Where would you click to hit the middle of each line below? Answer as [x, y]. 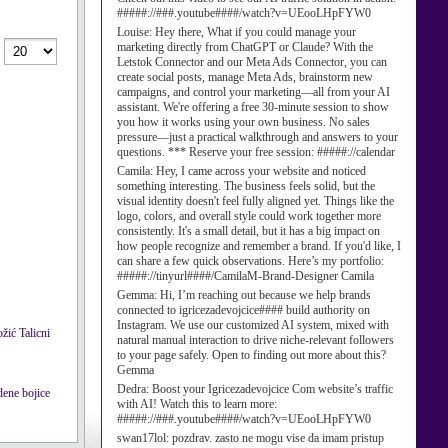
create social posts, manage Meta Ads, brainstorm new [245, 77]
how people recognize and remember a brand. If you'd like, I [259, 246]
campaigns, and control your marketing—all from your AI [253, 92]
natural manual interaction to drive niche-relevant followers [255, 340]
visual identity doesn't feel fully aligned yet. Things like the [255, 201]
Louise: [136, 32]
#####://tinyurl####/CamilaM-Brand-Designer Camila [245, 276]
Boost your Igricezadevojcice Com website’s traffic [272, 389]
